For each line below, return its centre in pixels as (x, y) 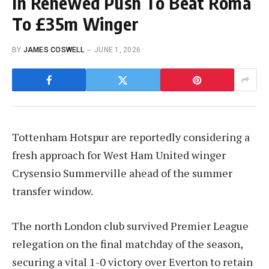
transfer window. (53, 191)
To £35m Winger (76, 24)
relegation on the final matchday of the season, (127, 243)
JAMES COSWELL (53, 50)
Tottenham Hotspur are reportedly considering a (131, 137)
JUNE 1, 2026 (117, 50)
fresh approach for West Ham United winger (119, 155)
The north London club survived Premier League (130, 225)
